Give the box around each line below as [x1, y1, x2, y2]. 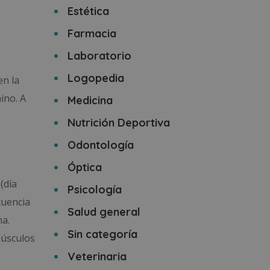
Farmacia [67, 27, 116, 40]
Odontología [67, 138, 134, 152]
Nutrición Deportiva [67, 116, 170, 130]
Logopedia [67, 71, 124, 85]
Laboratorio [67, 49, 131, 63]
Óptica [67, 160, 102, 174]
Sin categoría [67, 227, 137, 241]
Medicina [67, 93, 113, 107]
